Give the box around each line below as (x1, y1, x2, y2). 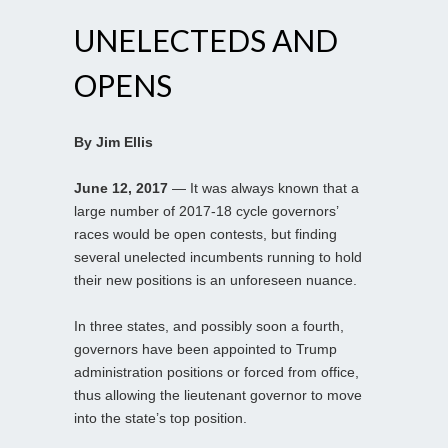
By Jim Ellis (74, 133, 153, 150)
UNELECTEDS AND (74, 21, 338, 58)
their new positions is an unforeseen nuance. (74, 271, 357, 288)
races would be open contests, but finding (74, 225, 337, 242)
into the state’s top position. (74, 409, 247, 426)
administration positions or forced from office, (74, 363, 359, 380)
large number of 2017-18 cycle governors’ (74, 202, 338, 219)
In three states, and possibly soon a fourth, (74, 317, 344, 334)
